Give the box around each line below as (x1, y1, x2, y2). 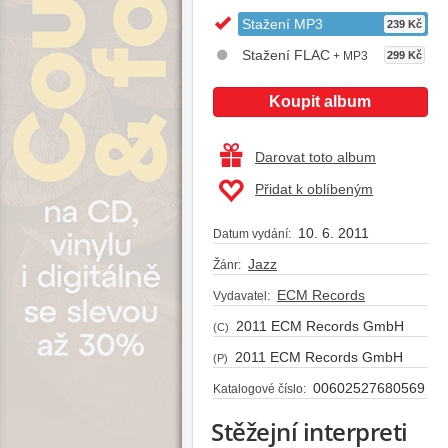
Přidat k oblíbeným (255, 180, 373, 197)
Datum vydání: (213, 226, 291, 241)
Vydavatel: (213, 288, 270, 303)
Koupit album (269, 92, 372, 110)
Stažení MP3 (242, 15, 323, 32)
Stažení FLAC (242, 46, 330, 63)
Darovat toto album (255, 148, 376, 165)
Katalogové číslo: (213, 381, 306, 396)
